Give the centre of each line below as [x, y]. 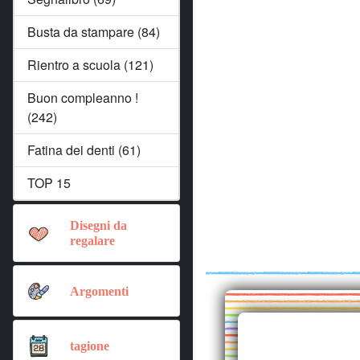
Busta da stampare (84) [94, 32]
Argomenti [99, 291]
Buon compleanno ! [83, 98]
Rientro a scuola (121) [90, 65]
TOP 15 [49, 183]
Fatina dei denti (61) [84, 150]
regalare [92, 241]
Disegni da [98, 225]
